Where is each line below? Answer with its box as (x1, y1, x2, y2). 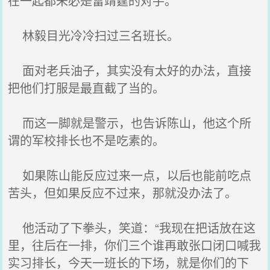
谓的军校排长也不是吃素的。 (8, 131, 165, 149)
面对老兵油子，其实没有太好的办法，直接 (8, 61, 252, 79)
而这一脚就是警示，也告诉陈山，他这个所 (8, 114, 252, 131)
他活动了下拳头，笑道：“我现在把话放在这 (8, 219, 256, 236)
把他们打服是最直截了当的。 (8, 79, 165, 96)
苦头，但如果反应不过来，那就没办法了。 (8, 184, 237, 201)
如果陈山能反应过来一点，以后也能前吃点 (8, 166, 252, 184)
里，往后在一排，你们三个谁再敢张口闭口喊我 (8, 236, 262, 254)
